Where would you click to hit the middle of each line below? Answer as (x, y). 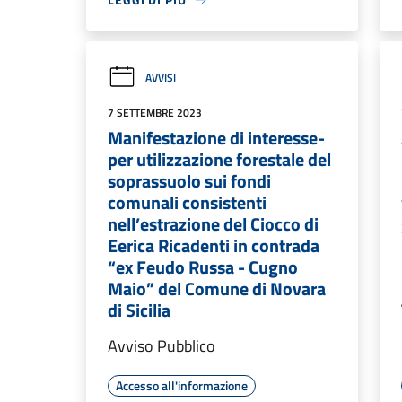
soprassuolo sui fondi (189, 181)
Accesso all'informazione (182, 385)
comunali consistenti (187, 202)
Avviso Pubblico (162, 346)
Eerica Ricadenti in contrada (214, 245)
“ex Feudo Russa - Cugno (203, 267)
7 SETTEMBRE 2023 (155, 113)
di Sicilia (139, 310)
